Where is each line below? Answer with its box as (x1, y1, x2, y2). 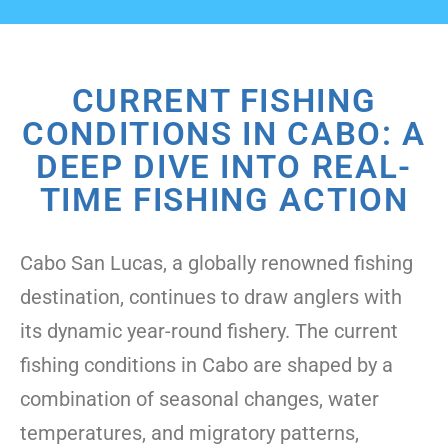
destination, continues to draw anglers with (20, 284, 402, 309)
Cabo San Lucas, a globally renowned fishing (20, 250, 413, 275)
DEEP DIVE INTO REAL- (36, 146, 412, 186)
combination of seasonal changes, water (20, 386, 379, 411)
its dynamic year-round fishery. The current (20, 318, 398, 343)
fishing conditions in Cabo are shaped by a (20, 352, 393, 377)
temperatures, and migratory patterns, (20, 420, 359, 445)
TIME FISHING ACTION (39, 179, 409, 219)
